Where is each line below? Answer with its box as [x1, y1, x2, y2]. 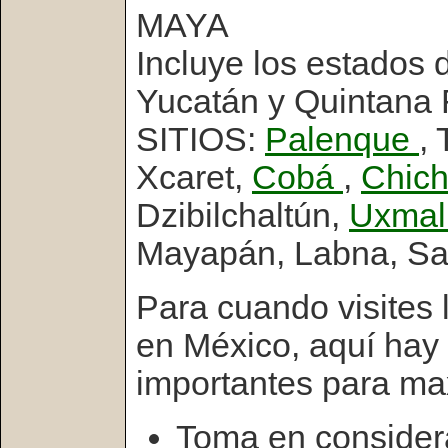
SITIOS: [136, 121, 265, 158]
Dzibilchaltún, [136, 197, 349, 234]
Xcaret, [136, 159, 252, 196]
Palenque [265, 121, 419, 158]
